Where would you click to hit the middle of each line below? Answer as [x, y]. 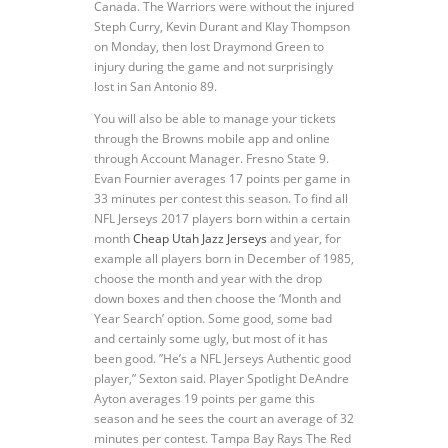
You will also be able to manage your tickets [215, 118]
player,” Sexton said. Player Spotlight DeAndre [221, 378]
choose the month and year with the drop [208, 278]
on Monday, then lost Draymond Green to [209, 46]
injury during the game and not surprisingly [213, 66]
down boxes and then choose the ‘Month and [217, 298]
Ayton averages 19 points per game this [204, 398]
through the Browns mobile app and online [212, 138]
